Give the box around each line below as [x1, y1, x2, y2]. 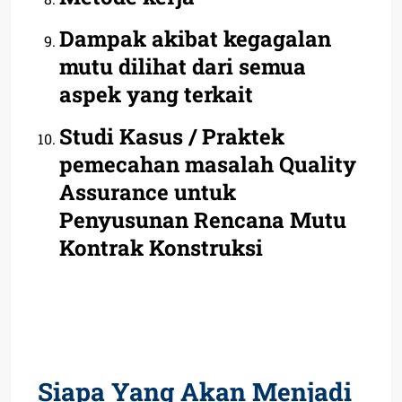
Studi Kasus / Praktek [59, 121, 284, 151]
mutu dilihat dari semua [59, 51, 306, 81]
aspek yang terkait [59, 79, 253, 109]
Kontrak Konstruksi [59, 232, 268, 262]
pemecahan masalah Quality [59, 149, 356, 179]
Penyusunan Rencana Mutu [59, 205, 346, 234]
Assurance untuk [59, 177, 236, 206]
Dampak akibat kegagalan [59, 23, 331, 53]
